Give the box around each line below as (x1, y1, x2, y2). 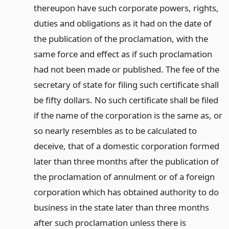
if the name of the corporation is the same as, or (33, 109, 222, 121)
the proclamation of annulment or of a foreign (33, 170, 215, 182)
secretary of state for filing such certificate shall (33, 78, 219, 90)
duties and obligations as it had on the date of (33, 17, 212, 29)
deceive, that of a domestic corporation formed (33, 140, 219, 152)
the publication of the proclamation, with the (33, 32, 208, 44)
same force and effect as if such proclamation (33, 48, 212, 60)
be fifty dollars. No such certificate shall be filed (33, 94, 218, 106)
